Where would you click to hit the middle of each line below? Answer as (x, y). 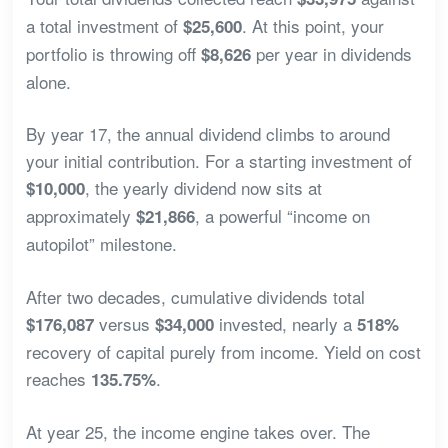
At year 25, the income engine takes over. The (197, 432)
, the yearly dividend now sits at (203, 188)
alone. (48, 81)
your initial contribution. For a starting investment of (218, 161)
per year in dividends (331, 53)
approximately (80, 216)
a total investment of (104, 25)
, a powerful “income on (282, 216)
